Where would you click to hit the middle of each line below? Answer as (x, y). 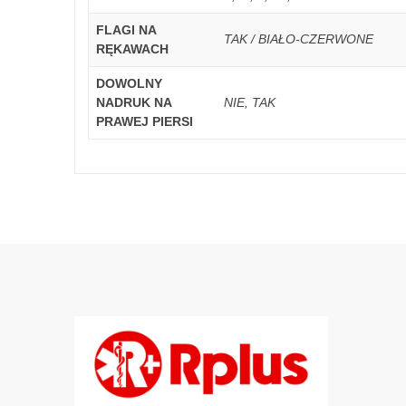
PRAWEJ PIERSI (145, 121)
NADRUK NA (134, 102)
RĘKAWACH (132, 49)
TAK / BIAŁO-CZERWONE (299, 39)
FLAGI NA (126, 30)
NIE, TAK (250, 102)
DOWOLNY (129, 83)
